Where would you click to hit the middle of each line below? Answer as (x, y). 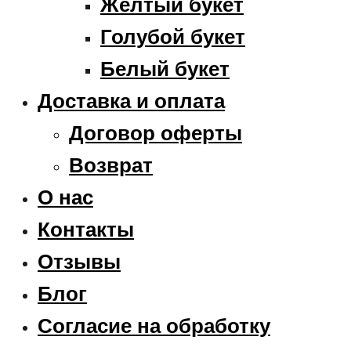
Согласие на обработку (154, 326)
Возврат (111, 165)
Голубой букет (173, 36)
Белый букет (165, 69)
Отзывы (79, 261)
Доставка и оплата (131, 101)
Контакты (86, 229)
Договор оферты (156, 133)
